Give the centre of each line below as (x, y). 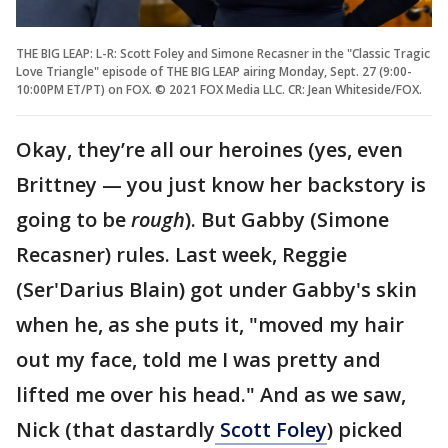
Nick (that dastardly (115, 429)
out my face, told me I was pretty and (198, 359)
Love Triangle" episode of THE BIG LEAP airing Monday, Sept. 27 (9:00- (214, 71)
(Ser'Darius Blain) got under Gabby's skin (216, 289)
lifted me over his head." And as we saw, (211, 394)
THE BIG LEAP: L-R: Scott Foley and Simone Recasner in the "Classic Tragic (223, 53)
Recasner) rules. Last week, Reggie (181, 254)
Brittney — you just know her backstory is (221, 184)
